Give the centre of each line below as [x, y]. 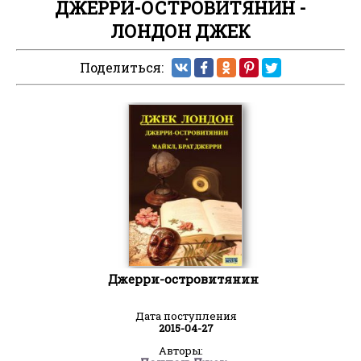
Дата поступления [186, 315]
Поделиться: [122, 68]
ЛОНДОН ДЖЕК [180, 31]
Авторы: [180, 350]
